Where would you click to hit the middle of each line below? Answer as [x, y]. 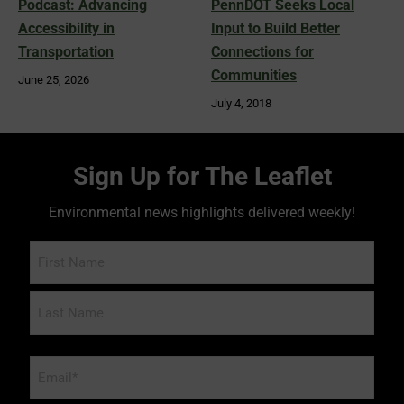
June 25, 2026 [54, 80]
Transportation [66, 52]
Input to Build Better [275, 29]
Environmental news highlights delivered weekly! [202, 213]
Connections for [262, 52]
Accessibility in [66, 29]
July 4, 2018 [241, 104]
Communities [254, 76]
